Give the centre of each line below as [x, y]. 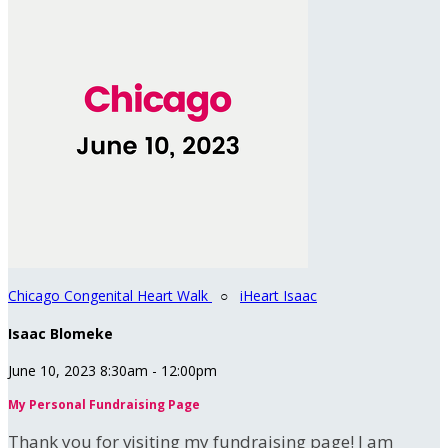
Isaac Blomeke [60, 333]
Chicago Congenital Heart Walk [110, 295]
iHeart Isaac [278, 295]
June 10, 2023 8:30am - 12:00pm [112, 371]
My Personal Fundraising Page [104, 405]
